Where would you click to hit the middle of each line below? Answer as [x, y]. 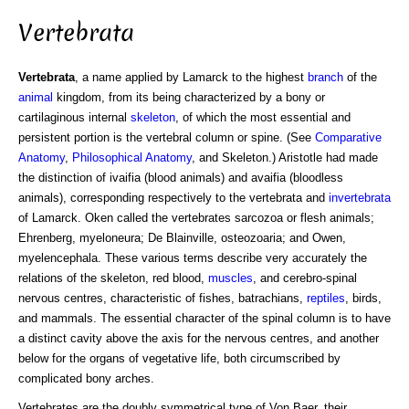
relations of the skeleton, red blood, [113, 278]
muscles [231, 278]
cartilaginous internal [74, 117]
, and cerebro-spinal [305, 278]
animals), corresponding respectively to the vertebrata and [173, 197]
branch [325, 77]
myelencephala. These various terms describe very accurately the [193, 257]
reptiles [326, 298]
